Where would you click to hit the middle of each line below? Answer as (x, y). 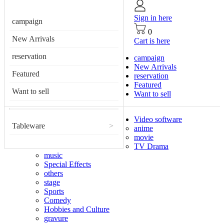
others (53, 173)
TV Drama (151, 146)
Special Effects (67, 164)
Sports (54, 191)
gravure (56, 218)
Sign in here (153, 18)
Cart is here (152, 41)
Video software (158, 119)
